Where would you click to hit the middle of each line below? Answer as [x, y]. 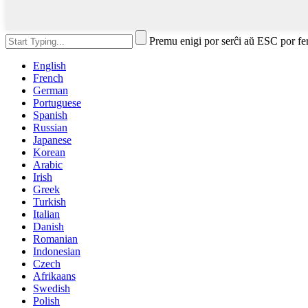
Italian [46, 214]
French [48, 78]
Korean [49, 152]
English [49, 65]
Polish [46, 300]
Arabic [48, 164]
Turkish [49, 201]
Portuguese [57, 102]
